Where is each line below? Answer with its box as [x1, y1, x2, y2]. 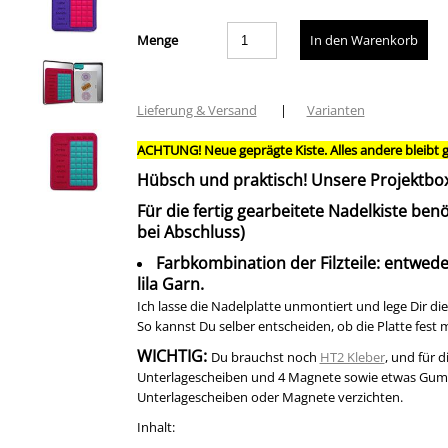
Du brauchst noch [210, 348, 320, 366]
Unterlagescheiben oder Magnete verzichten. [136, 388, 403, 406]
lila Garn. [136, 273, 204, 295]
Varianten [306, 101, 365, 119]
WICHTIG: [136, 345, 211, 367]
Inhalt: [136, 418, 175, 436]
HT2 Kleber [319, 348, 385, 366]
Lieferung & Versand [136, 101, 257, 119]
